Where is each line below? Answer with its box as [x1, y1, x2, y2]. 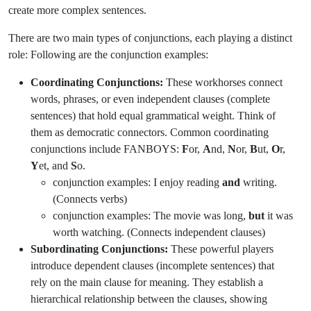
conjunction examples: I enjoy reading [53, 176, 222, 188]
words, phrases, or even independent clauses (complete [31, 92, 270, 105]
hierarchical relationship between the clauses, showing [31, 292, 267, 305]
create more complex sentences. [8, 3, 146, 16]
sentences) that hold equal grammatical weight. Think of [31, 109, 276, 121]
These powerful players [168, 242, 274, 255]
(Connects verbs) [53, 192, 127, 205]
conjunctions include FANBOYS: [31, 142, 182, 155]
